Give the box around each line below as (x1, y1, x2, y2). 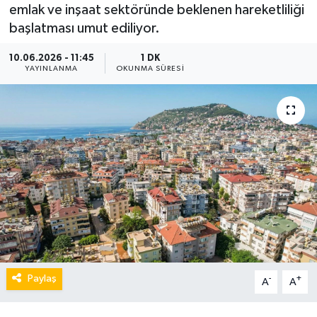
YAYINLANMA (25, 65, 79, 73)
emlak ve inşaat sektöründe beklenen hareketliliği (8, 2, 304, 17)
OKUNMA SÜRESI (115, 65, 185, 73)
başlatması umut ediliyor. (8, 21, 160, 35)
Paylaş (27, 273, 57, 284)
